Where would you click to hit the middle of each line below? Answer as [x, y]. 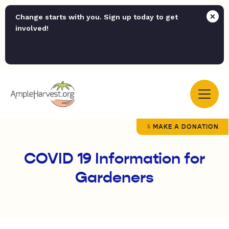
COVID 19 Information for [114, 158]
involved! [32, 28]
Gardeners [114, 177]
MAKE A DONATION [186, 127]
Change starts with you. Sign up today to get [97, 17]
